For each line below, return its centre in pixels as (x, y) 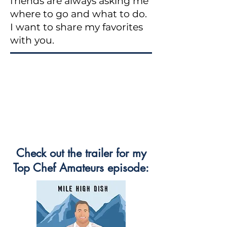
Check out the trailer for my (81, 153)
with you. (32, 40)
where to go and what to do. (79, 14)
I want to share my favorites (77, 27)
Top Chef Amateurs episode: (81, 168)
